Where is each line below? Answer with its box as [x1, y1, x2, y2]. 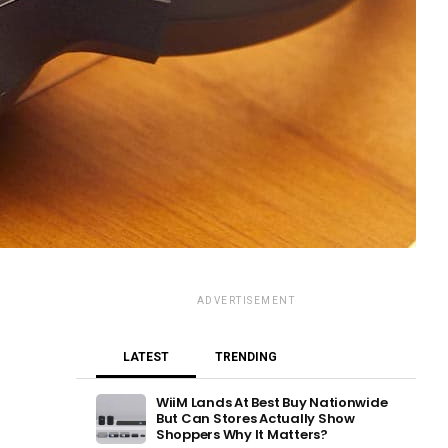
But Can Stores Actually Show [156, 409, 355, 428]
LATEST [123, 350, 169, 364]
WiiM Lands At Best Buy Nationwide [156, 393, 388, 412]
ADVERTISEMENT [196, 295, 296, 306]
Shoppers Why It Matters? [156, 425, 328, 444]
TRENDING [215, 350, 277, 364]
